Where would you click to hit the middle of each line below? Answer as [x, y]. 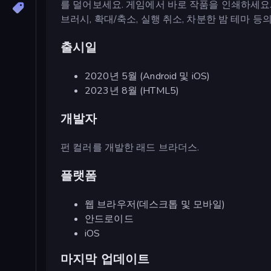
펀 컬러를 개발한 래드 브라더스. [130, 147]
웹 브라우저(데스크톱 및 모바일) [155, 204]
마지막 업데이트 [105, 259]
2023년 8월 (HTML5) [132, 90]
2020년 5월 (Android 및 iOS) [148, 76]
